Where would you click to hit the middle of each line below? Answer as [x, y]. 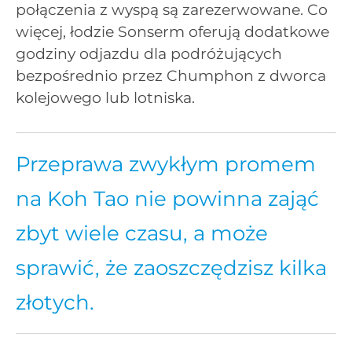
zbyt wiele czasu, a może [142, 233]
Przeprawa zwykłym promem [166, 164]
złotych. [55, 302]
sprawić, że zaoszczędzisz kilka [171, 268]
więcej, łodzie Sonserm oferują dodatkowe [172, 32]
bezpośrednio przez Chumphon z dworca [171, 76]
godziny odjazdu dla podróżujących [149, 54]
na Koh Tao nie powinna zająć [167, 198]
